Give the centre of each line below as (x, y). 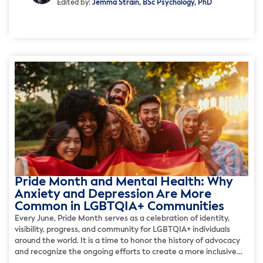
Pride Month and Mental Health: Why (124, 182)
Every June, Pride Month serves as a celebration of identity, (122, 218)
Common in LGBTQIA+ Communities (119, 207)
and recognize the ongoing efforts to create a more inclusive (126, 252)
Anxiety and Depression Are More (113, 194)
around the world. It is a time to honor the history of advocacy (127, 241)
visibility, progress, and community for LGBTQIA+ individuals (122, 230)
